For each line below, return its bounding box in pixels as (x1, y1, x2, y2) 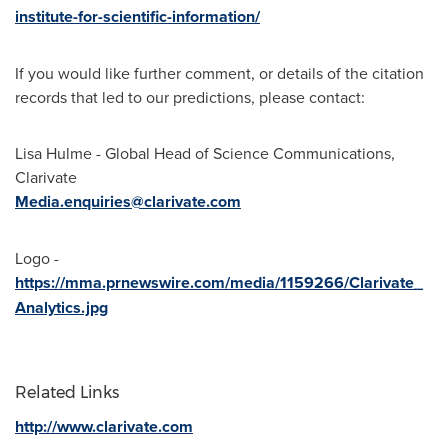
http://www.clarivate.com (15, 414, 193, 438)
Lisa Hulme (15, 141, 92, 164)
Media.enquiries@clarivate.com (15, 189, 241, 213)
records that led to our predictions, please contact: (15, 85, 365, 108)
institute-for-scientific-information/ (15, 4, 260, 28)
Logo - (15, 246, 59, 269)
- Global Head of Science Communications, (92, 141, 395, 164)
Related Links (15, 382, 119, 402)
